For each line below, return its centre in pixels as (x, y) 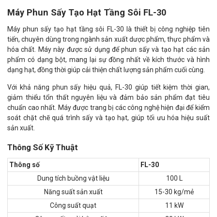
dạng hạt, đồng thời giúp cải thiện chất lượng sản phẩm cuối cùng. (106, 70)
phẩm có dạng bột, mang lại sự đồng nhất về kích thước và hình (108, 60)
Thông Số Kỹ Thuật (44, 147)
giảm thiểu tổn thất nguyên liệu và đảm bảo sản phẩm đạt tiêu (108, 97)
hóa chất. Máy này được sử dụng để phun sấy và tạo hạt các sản (108, 49)
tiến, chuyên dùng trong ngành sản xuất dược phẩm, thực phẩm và (108, 39)
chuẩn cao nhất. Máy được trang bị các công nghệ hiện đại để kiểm (108, 108)
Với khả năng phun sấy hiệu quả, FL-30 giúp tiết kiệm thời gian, (108, 87)
